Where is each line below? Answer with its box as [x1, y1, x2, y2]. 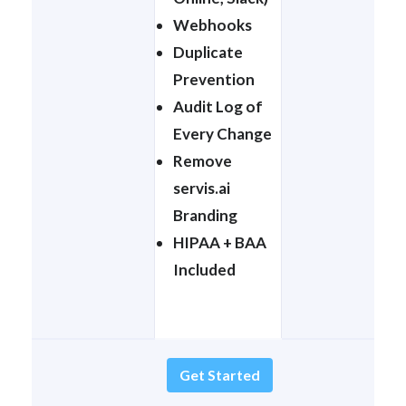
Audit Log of [173, 96, 263, 116]
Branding [173, 205, 237, 225]
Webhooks [173, 14, 252, 34]
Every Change [173, 123, 272, 143]
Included [173, 259, 236, 279]
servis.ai [173, 178, 230, 198]
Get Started [179, 365, 260, 383]
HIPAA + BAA [173, 232, 266, 252]
